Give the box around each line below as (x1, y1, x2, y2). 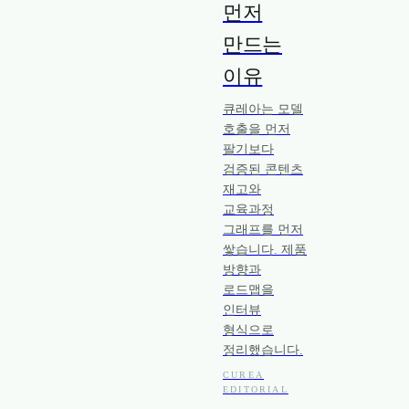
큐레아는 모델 (223, 102, 303, 116)
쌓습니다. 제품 (223, 243, 307, 257)
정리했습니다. (223, 343, 303, 357)
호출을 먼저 (223, 122, 290, 136)
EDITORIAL (223, 384, 288, 394)
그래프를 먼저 (223, 223, 303, 236)
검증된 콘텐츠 (223, 163, 303, 176)
